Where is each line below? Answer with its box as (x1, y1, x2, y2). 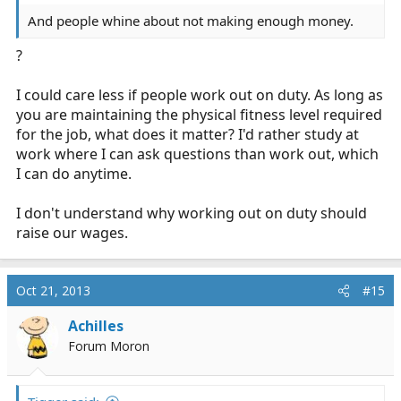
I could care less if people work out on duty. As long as (16, 84, 383, 105)
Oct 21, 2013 (16, 281, 90, 299)
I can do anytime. (16, 163, 132, 183)
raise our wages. (16, 222, 128, 243)
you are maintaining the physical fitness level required (16, 104, 382, 124)
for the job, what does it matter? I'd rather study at (16, 124, 359, 144)
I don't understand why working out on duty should (16, 202, 367, 223)
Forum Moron (68, 337, 149, 354)
